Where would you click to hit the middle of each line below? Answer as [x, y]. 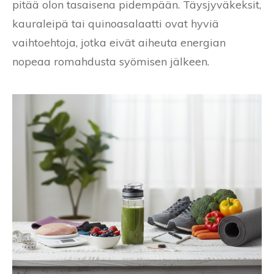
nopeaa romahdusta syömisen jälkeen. [111, 61]
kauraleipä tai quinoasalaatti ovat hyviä [116, 23]
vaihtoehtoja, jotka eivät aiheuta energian [119, 42]
